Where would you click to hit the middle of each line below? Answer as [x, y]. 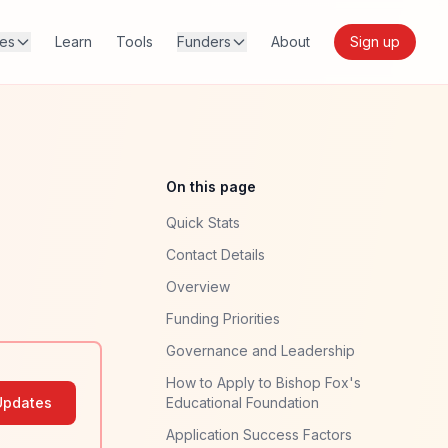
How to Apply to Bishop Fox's [263, 382]
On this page [211, 186]
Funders [204, 41]
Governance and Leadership [260, 350]
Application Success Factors [259, 434]
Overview [198, 286]
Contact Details [215, 254]
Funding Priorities [223, 318]
